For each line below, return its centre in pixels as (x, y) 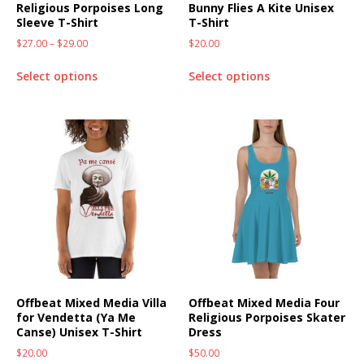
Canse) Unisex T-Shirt (79, 331)
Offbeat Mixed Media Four (264, 302)
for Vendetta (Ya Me (76, 317)
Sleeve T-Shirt (57, 23)
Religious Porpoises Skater (267, 317)
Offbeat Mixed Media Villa (91, 302)
